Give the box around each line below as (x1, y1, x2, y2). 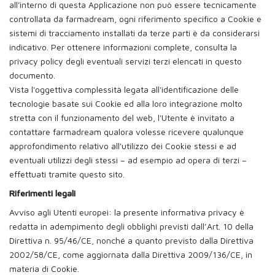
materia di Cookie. (9, 263, 79, 274)
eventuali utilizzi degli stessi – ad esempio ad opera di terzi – (9, 154, 247, 165)
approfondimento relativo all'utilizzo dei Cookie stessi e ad (9, 140, 236, 151)
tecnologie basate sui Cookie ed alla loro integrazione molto (9, 98, 242, 109)
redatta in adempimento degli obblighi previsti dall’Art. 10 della (9, 220, 254, 231)
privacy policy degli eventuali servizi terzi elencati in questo (9, 55, 242, 66)
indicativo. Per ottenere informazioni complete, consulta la (9, 41, 237, 52)
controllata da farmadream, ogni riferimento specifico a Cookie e (9, 13, 261, 24)
